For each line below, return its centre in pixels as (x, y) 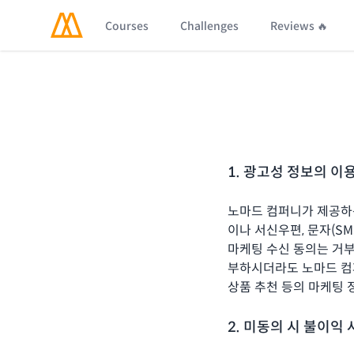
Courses (127, 26)
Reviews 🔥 (299, 26)
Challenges (210, 26)
